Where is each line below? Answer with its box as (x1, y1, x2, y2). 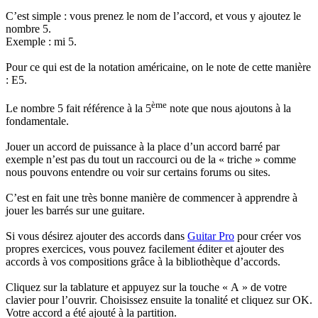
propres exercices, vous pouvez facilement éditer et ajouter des (6, 243, 284, 256)
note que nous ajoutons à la (167, 102, 291, 115)
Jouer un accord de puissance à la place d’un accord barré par (6, 141, 280, 153)
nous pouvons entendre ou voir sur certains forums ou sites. (6, 166, 270, 179)
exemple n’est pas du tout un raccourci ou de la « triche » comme (6, 153, 296, 166)
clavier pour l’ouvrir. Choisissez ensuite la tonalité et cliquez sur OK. (6, 294, 312, 307)
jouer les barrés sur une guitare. (6, 204, 145, 217)
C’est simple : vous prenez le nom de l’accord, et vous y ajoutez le (6, 10, 301, 23)
